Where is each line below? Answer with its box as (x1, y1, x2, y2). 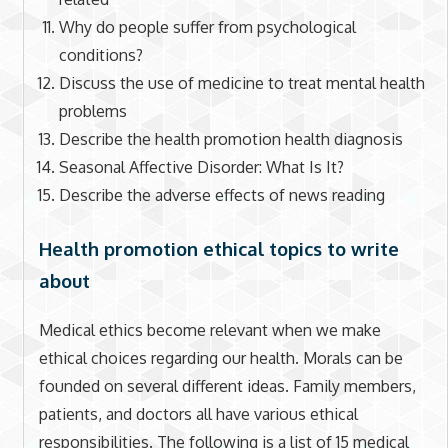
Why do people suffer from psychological (58, 17, 356, 38)
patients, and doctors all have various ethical (38, 403, 358, 424)
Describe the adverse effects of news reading (58, 185, 385, 206)
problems (58, 101, 127, 122)
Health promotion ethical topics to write (38, 237, 399, 261)
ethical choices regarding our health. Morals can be (38, 347, 403, 368)
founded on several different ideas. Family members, (38, 375, 416, 396)
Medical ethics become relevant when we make (38, 319, 381, 340)
